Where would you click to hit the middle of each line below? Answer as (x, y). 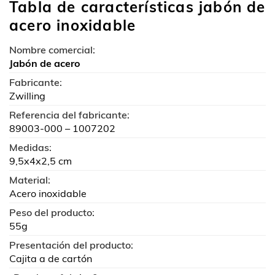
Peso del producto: (52, 212)
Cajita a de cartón (51, 258)
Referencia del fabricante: (69, 115)
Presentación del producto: (71, 245)
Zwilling (27, 96)
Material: (30, 180)
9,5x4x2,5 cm (41, 161)
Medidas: (30, 147)
